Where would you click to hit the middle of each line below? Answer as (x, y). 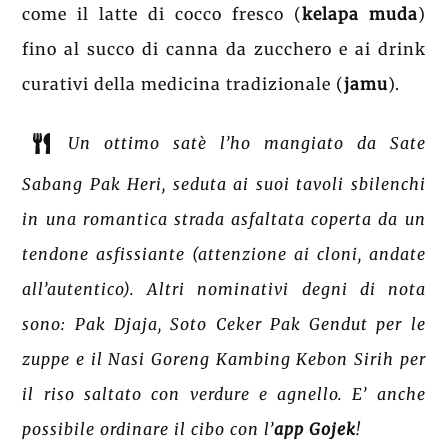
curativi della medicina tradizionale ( (183, 83)
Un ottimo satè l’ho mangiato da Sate (247, 143)
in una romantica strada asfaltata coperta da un (224, 218)
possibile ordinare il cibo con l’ (148, 428)
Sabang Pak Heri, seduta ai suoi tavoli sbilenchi (224, 183)
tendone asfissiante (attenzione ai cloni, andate (224, 253)
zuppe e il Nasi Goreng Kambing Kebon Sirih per (224, 358)
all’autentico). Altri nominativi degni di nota (224, 288)
